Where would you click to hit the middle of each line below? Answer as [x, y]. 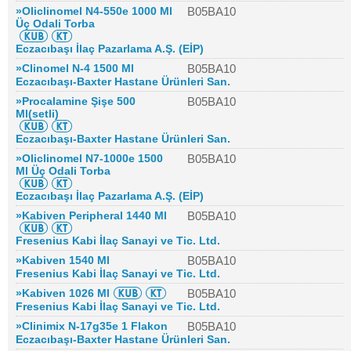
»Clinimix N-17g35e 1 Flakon [92, 326]
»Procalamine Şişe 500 [76, 101]
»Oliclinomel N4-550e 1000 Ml [94, 11]
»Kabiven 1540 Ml [63, 260]
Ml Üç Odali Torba [63, 171]
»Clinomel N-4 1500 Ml [75, 68]
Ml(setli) [37, 114]
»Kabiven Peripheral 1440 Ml [91, 215]
